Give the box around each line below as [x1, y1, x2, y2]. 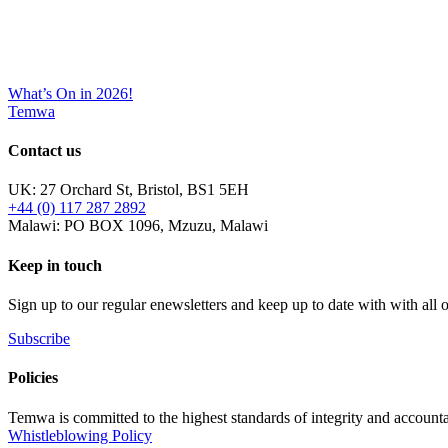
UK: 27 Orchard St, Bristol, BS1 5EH [8, 181, 249, 199]
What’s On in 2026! [8, 84, 133, 102]
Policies [8, 369, 58, 387]
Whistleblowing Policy [8, 426, 152, 444]
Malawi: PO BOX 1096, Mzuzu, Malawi [8, 217, 268, 235]
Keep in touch [8, 256, 102, 274]
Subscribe [8, 329, 70, 347]
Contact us [8, 142, 81, 160]
